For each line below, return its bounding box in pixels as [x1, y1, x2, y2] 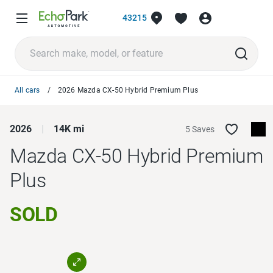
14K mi [54, 122, 84, 135]
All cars [15, 85, 40, 94]
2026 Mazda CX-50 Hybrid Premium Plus [57, 85, 199, 94]
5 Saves [185, 124, 214, 134]
